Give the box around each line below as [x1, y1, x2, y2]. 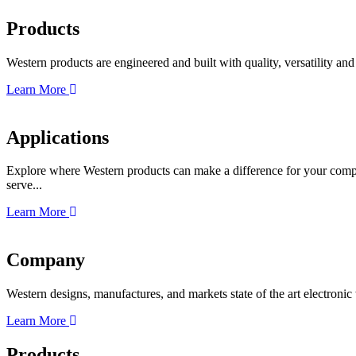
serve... [6, 178, 42, 192]
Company [6, 250, 85, 271]
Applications [6, 126, 109, 148]
